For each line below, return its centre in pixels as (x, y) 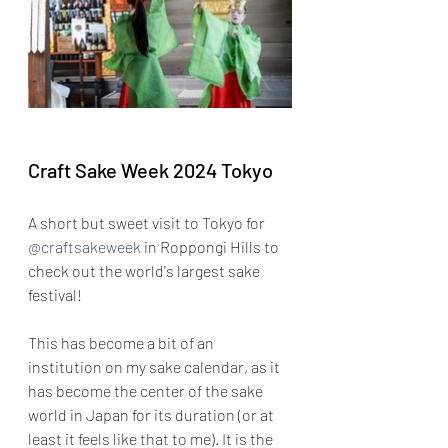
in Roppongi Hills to (211, 246)
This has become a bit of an (122, 342)
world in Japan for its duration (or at (152, 414)
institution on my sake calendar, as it (155, 366)
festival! (55, 294)
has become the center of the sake (147, 390)
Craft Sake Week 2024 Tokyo (150, 169)
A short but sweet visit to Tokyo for (148, 222)
